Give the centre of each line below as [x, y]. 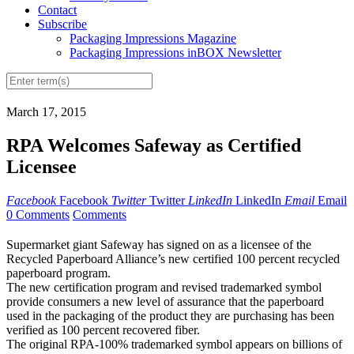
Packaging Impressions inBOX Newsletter [175, 53]
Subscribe [62, 24]
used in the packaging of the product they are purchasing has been [170, 316]
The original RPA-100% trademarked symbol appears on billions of [174, 345]
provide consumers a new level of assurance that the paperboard [165, 302]
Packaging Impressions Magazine [153, 39]
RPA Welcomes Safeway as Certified [154, 146]
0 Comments [38, 215]
